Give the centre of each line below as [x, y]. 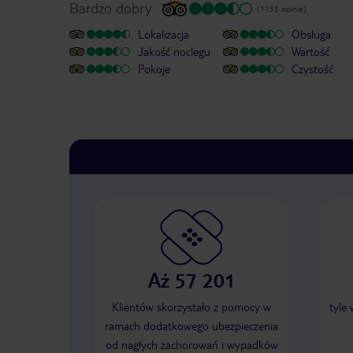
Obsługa [311, 34]
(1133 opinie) [282, 9]
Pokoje [154, 69]
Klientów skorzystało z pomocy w [191, 307]
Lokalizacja [163, 34]
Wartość [310, 52]
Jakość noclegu [174, 52]
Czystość [312, 69]
